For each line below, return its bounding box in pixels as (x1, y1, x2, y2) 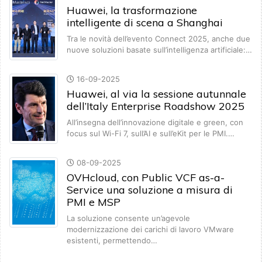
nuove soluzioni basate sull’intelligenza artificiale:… (67, 45, 252, 55)
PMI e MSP (67, 195, 120, 209)
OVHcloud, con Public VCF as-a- (67, 171, 225, 185)
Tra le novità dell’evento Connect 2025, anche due (67, 34, 250, 44)
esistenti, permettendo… (67, 236, 157, 246)
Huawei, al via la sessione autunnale (67, 87, 246, 101)
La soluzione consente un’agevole (67, 213, 190, 223)
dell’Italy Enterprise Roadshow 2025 (67, 99, 244, 113)
